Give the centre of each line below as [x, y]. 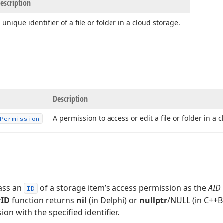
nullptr [153, 200]
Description [70, 99]
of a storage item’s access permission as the [123, 188]
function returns [43, 200]
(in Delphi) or [113, 200]
